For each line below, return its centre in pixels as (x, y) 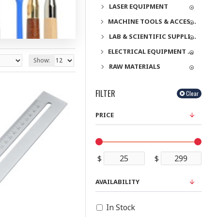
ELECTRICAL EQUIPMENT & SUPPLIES (190, 51)
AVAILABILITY (117, 182)
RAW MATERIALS (135, 66)
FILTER (105, 93)
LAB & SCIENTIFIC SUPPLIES (193, 36)
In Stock (121, 207)
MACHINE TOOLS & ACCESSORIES (194, 21)
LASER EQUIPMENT (139, 6)
